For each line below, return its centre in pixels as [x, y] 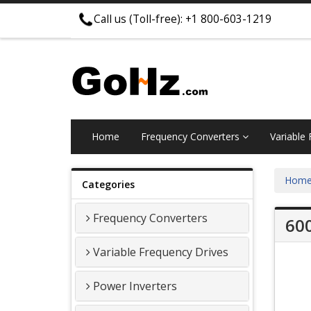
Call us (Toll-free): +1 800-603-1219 [183, 19]
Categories [108, 184]
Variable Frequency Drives [161, 252]
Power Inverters [135, 286]
